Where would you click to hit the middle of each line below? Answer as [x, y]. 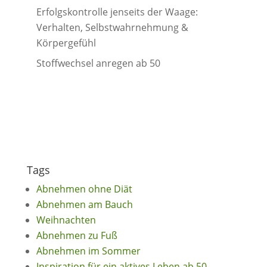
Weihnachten [66, 220]
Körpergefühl [66, 43]
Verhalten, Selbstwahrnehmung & [112, 27]
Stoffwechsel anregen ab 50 [98, 63]
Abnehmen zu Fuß [77, 235]
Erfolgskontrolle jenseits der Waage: [117, 12]
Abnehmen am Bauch [84, 204]
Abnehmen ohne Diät [84, 189]
